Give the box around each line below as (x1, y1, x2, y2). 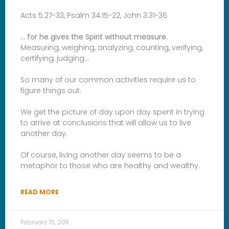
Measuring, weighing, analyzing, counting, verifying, (20, 42, 203, 53)
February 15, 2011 (20, 217, 68, 226)
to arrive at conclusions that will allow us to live (20, 117, 191, 128)
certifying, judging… (20, 53, 89, 63)
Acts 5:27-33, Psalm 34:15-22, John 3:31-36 (20, 10, 167, 20)
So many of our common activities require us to (20, 74, 196, 85)
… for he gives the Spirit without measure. (20, 31, 168, 42)
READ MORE (20, 187, 59, 196)
